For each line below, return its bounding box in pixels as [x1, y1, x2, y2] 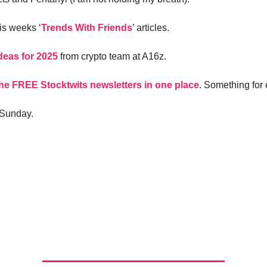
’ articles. [132, 23, 169, 33]
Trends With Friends [41, 23, 132, 33]
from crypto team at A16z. [58, 51, 166, 62]
